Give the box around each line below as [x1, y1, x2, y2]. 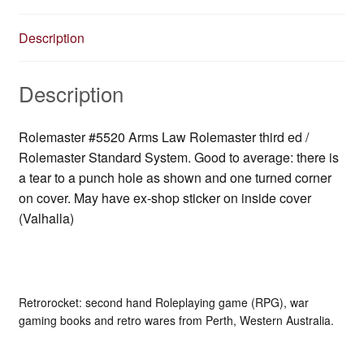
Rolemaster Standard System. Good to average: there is [18, 147, 339, 167]
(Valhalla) [18, 208, 74, 227]
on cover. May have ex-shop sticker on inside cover [18, 188, 311, 207]
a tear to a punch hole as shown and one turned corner [18, 167, 331, 187]
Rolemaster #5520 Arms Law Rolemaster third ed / [18, 127, 309, 146]
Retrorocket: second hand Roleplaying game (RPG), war [18, 294, 309, 311]
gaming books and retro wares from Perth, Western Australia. [18, 312, 334, 329]
